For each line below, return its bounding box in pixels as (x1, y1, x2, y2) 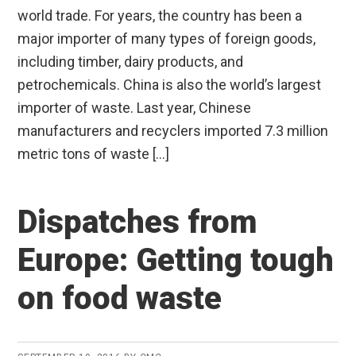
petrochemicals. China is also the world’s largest (17, 75, 322, 93)
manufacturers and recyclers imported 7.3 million (17, 122, 329, 139)
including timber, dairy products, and (17, 52, 244, 70)
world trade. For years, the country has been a (17, 6, 303, 24)
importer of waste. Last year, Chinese (17, 99, 252, 116)
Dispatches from (17, 203, 257, 241)
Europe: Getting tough (17, 241, 335, 279)
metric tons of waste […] (17, 145, 170, 162)
